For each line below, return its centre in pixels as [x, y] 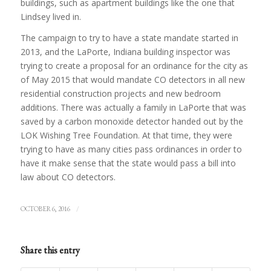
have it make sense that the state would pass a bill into [128, 163]
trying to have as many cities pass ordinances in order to [131, 149]
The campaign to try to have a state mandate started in [129, 38]
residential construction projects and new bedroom [120, 94]
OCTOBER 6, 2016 [45, 209]
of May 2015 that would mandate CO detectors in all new [132, 80]
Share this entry [50, 250]
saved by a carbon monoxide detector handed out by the [132, 122]
